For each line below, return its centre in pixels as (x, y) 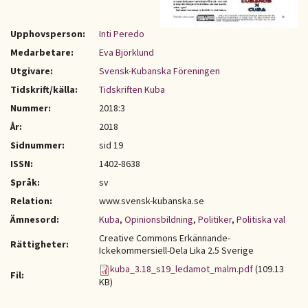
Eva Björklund (126, 52)
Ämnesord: (35, 219)
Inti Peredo (122, 34)
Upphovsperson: (48, 34)
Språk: (25, 182)
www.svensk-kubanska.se (152, 201)
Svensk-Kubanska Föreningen (159, 71)
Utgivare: (32, 71)
